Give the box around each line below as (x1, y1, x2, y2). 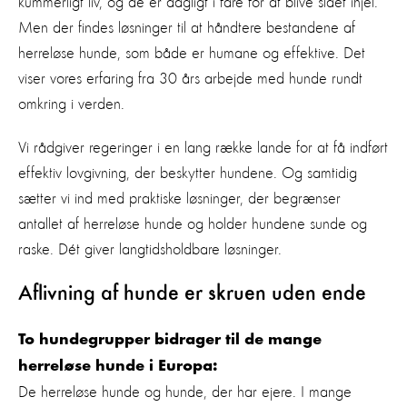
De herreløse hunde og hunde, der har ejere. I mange (18, 383, 352, 401)
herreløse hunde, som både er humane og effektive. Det (18, 45, 365, 62)
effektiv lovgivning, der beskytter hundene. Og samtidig (18, 164, 357, 182)
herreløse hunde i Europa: (18, 358, 217, 375)
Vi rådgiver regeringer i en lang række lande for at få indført (18, 139, 388, 156)
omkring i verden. (18, 95, 129, 113)
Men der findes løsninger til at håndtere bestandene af (18, 19, 355, 36)
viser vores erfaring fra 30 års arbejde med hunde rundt (18, 70, 362, 87)
